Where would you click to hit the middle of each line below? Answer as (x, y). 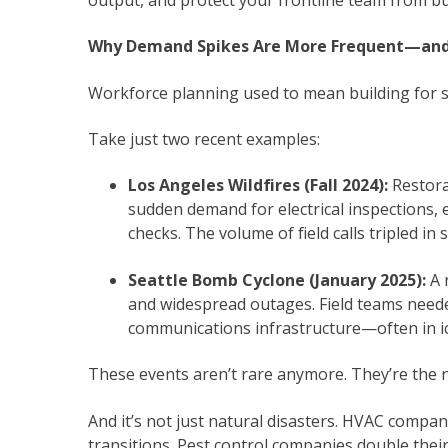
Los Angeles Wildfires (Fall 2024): (258, 185)
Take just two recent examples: (204, 138)
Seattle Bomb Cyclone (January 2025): (277, 279)
